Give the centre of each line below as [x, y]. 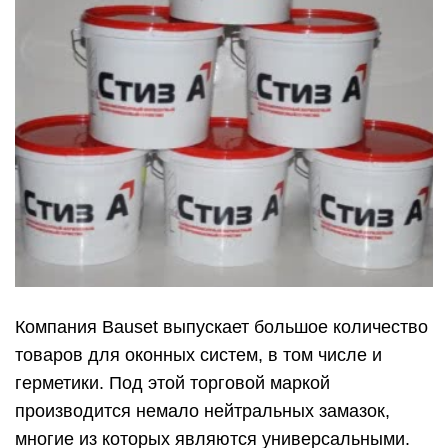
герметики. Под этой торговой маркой [172, 383]
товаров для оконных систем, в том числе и [198, 355]
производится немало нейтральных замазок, [202, 411]
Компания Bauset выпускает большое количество [221, 327]
